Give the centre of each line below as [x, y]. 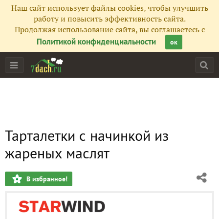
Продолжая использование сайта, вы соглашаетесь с [109, 29]
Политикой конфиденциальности [96, 42]
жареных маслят [57, 153]
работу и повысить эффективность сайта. [109, 19]
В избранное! [47, 179]
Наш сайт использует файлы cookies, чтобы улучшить [109, 8]
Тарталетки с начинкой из [87, 135]
